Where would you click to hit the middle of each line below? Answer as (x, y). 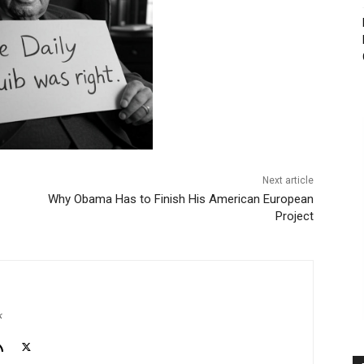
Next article (288, 181)
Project (294, 217)
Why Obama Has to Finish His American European (180, 199)
